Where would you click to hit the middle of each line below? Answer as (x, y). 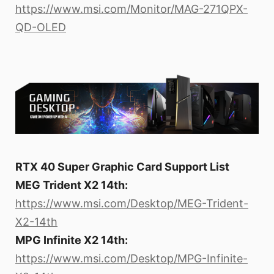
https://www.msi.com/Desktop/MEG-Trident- (132, 204)
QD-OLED (41, 27)
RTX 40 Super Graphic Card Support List (122, 167)
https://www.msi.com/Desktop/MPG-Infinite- (131, 259)
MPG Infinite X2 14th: (72, 240)
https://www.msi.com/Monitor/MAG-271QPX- (131, 9)
